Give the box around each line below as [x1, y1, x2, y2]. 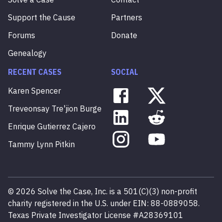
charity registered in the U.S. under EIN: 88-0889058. [8, 198, 200, 208]
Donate [111, 30, 137, 40]
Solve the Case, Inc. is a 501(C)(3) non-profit [36, 186, 197, 196]
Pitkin [55, 139, 75, 149]
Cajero [72, 121, 96, 131]
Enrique [8, 121, 35, 131]
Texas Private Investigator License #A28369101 [8, 210, 183, 220]
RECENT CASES [8, 67, 61, 77]
